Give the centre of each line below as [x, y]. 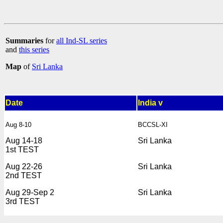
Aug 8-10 [18, 124]
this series [34, 49]
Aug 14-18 [24, 140]
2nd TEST [24, 175]
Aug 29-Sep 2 [30, 192]
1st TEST [22, 149]
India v [150, 103]
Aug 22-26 [24, 166]
